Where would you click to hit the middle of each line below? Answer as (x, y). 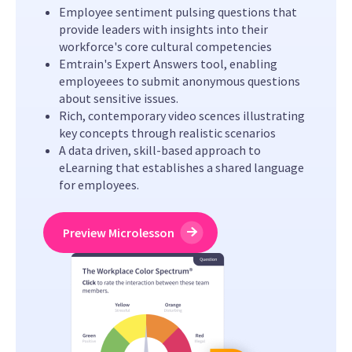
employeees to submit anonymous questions (180, 81)
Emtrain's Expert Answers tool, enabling (168, 64)
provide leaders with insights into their (163, 29)
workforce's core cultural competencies (165, 47)
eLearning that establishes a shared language (181, 168)
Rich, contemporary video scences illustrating (182, 116)
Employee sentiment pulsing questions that (178, 12)
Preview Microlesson (119, 233)
